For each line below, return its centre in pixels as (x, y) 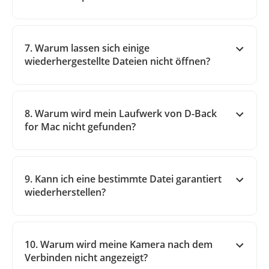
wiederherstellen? (65, 192)
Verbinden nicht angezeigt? (86, 258)
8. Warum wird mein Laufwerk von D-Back (121, 114)
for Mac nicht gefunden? (80, 127)
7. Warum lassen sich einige (87, 48)
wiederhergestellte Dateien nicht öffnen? (117, 62)
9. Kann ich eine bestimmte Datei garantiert (123, 179)
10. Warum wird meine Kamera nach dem (119, 245)
